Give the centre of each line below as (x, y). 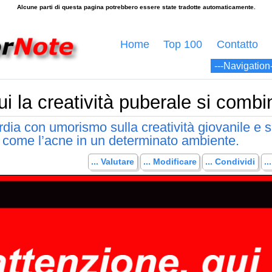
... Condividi (230, 162)
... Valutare (113, 162)
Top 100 (183, 45)
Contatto (237, 45)
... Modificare (170, 162)
